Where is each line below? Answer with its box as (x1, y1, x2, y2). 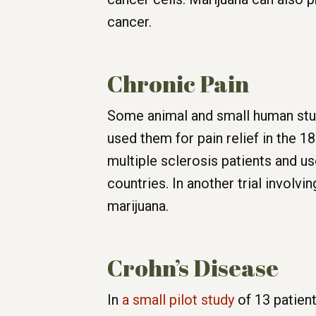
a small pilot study (122, 291, 234, 309)
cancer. (107, 13, 152, 31)
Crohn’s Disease (107, 252, 279, 284)
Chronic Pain (107, 68, 249, 100)
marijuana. (107, 197, 169, 215)
